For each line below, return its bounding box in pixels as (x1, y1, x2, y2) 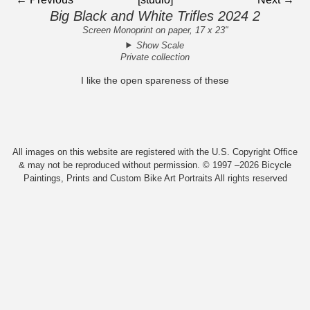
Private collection (120, 51, 190, 62)
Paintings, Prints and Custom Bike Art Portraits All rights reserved (23, 173, 287, 184)
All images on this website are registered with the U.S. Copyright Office (12, 147, 298, 158)
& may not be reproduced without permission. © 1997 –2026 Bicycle (19, 160, 291, 171)
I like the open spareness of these (81, 74, 229, 86)
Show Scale (136, 39, 184, 51)
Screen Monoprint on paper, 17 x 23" (82, 25, 228, 35)
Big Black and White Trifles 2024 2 (50, 8, 260, 24)
